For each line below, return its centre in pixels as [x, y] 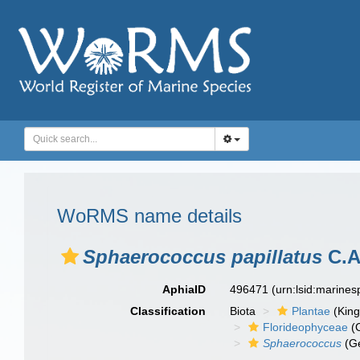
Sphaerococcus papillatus [202, 257]
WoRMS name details [149, 216]
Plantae [311, 311]
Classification [168, 311]
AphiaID [184, 289]
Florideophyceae [306, 327]
